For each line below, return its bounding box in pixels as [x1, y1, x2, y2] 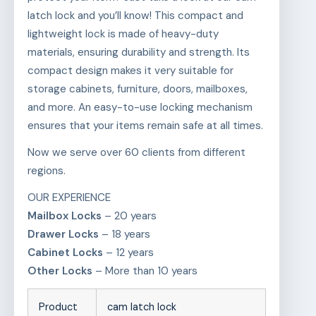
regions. [27, 164, 66, 178]
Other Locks [27, 264, 92, 279]
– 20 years [101, 209, 157, 224]
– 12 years [102, 245, 154, 260]
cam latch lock [107, 300, 176, 314]
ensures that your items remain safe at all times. [27, 119, 263, 133]
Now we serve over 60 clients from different [27, 145, 245, 160]
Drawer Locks [27, 227, 99, 242]
